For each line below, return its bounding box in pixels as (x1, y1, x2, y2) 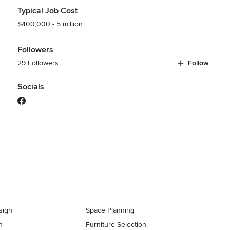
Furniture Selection (86, 220, 147, 229)
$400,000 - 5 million (17, 19, 83, 28)
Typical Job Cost (17, 5, 78, 16)
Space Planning (86, 205, 135, 215)
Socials (17, 81, 44, 92)
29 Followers (17, 58, 59, 67)
